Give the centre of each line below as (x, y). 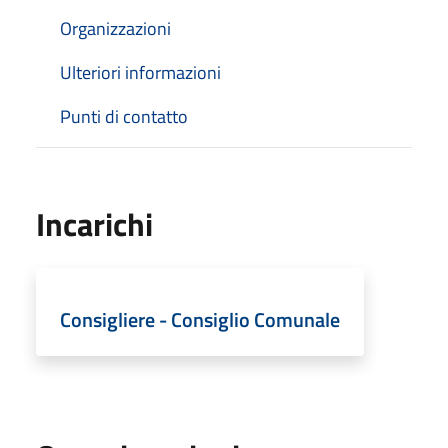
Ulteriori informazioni (140, 72)
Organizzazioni (115, 28)
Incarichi (94, 223)
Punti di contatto (124, 116)
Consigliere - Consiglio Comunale (200, 319)
